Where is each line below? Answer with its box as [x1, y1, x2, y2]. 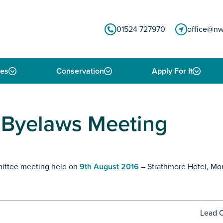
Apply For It [152, 66, 193, 76]
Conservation [56, 66, 104, 76]
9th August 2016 [80, 162, 139, 172]
